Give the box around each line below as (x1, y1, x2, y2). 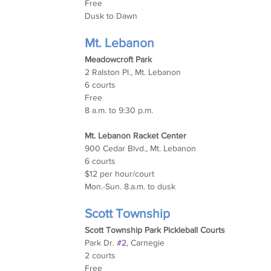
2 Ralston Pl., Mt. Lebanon (85, 67, 181, 77)
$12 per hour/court (85, 168, 155, 178)
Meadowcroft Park (85, 54, 152, 64)
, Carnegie (126, 237, 165, 247)
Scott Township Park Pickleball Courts (85, 224, 226, 235)
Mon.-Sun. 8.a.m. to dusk (85, 181, 176, 191)
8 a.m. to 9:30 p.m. (85, 105, 154, 115)
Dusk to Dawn (85, 10, 138, 21)
